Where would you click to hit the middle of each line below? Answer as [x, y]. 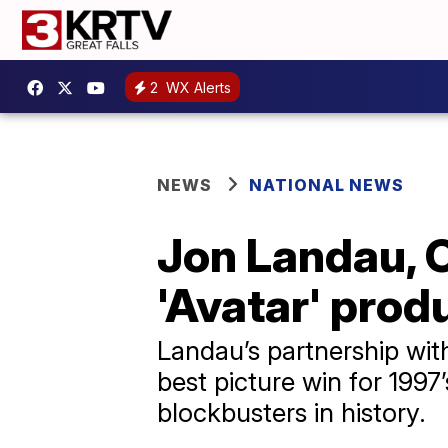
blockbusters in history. [291, 412]
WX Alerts [196, 87]
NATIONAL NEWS [326, 185]
